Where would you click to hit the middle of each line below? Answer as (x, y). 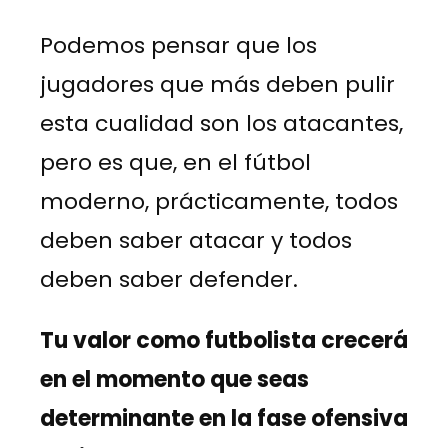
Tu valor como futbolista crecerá (224, 340)
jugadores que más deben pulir (217, 84)
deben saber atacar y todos (196, 240)
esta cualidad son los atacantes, (221, 123)
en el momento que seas (174, 379)
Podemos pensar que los (178, 45)
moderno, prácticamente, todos (219, 201)
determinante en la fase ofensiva (224, 418)
